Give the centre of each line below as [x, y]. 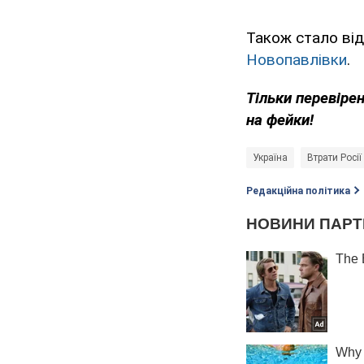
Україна [270, 158]
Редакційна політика [298, 191]
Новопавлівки [297, 60]
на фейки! [280, 120]
